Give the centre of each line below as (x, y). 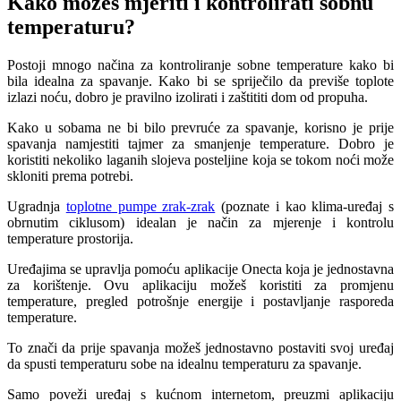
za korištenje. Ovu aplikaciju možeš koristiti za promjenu (200, 286)
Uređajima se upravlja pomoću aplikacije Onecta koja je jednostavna (200, 269)
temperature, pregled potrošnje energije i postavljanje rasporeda (200, 302)
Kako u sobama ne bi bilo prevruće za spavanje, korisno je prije (200, 128)
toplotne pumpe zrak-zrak (141, 207)
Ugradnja (37, 207)
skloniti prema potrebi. (70, 176)
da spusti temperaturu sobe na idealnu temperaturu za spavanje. (184, 364)
